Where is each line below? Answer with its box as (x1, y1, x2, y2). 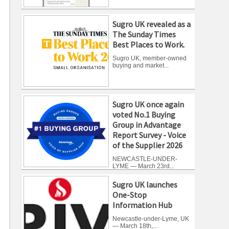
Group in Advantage (112, 119, 181, 130)
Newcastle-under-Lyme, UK (112, 215, 189, 222)
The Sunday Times (112, 29, 176, 40)
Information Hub (112, 199, 172, 210)
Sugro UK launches (112, 179, 177, 190)
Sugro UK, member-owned (112, 55, 187, 62)
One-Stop (112, 189, 147, 200)
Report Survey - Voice (112, 129, 186, 140)
